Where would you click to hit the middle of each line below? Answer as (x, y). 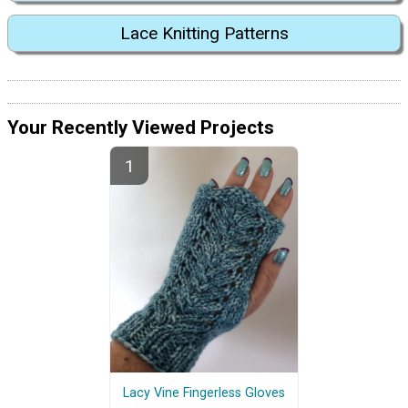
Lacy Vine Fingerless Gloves (204, 393)
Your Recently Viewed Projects (141, 127)
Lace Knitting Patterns (204, 34)
